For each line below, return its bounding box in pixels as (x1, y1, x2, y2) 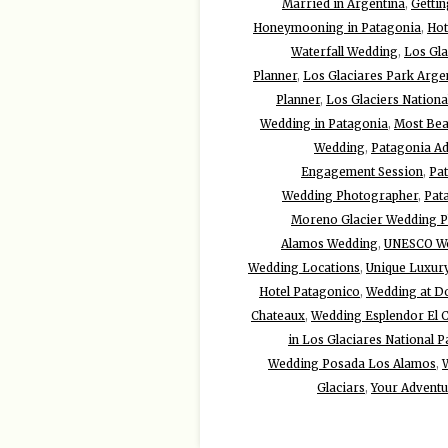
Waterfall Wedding (291, 44, 398, 59)
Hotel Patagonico (259, 284, 360, 299)
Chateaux (251, 308, 305, 323)
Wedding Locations (248, 260, 360, 275)
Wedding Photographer (282, 188, 418, 203)
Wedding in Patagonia (260, 116, 388, 131)
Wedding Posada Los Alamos (268, 356, 436, 371)
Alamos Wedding (281, 236, 378, 251)
